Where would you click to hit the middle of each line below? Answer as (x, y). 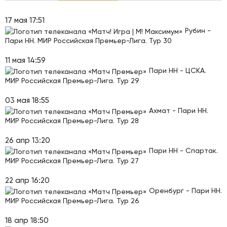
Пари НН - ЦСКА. (178, 70)
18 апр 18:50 (27, 220)
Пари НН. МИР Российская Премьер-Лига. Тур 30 (88, 41)
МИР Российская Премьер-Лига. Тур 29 (72, 81)
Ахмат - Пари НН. (179, 110)
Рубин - (198, 30)
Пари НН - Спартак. (183, 150)
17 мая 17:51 (25, 20)
